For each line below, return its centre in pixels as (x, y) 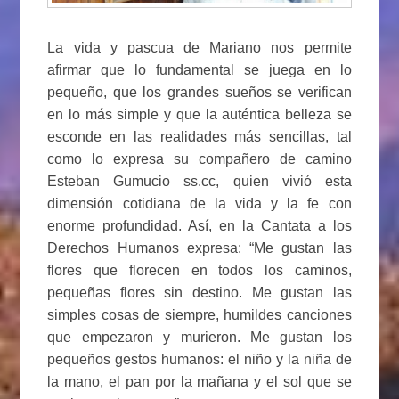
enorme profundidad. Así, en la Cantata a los (199, 225)
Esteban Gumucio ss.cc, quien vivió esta (199, 181)
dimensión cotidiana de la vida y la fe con (199, 203)
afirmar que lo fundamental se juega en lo (199, 69)
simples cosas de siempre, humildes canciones (199, 314)
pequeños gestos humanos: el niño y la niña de (199, 359)
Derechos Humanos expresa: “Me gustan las (199, 248)
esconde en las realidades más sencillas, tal (199, 136)
